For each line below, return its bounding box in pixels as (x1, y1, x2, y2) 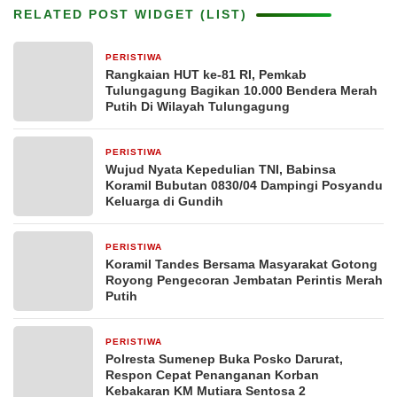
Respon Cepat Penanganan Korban (105, 368, 319, 382)
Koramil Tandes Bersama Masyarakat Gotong (105, 257, 378, 271)
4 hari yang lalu (175, 338, 240, 347)
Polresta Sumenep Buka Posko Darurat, (105, 352, 343, 366)
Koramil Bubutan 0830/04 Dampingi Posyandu (105, 178, 383, 192)
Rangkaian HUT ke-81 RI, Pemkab (105, 67, 307, 82)
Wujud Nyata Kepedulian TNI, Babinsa (105, 162, 336, 176)
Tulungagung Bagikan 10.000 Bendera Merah (105, 83, 378, 97)
